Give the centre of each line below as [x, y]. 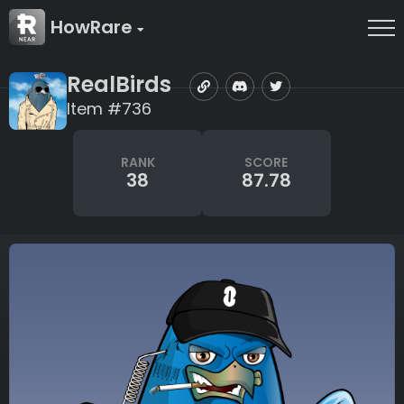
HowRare [94, 27]
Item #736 [109, 109]
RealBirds [119, 84]
